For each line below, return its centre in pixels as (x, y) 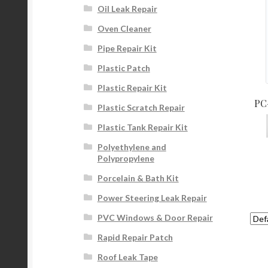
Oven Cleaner (124, 29)
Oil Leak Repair (127, 9)
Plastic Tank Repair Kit (142, 127)
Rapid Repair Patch (135, 237)
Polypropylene (126, 159)
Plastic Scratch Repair (141, 108)
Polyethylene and (132, 147)
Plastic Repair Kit (132, 88)
